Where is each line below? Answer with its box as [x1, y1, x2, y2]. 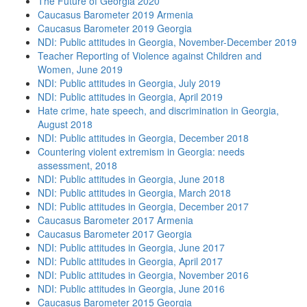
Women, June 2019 [38, 62, 123, 76]
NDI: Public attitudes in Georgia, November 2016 [38, 268, 249, 282]
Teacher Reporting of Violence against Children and [38, 49, 262, 62]
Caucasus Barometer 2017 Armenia [38, 213, 193, 227]
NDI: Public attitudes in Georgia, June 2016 [38, 282, 225, 295]
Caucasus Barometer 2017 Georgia [38, 227, 192, 241]
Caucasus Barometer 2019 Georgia [38, 21, 192, 35]
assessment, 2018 [38, 158, 117, 172]
